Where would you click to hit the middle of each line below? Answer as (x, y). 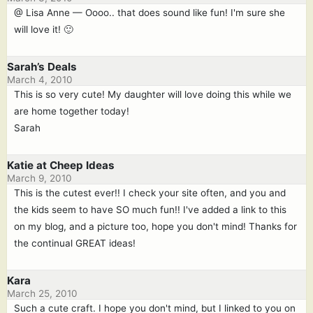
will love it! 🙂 (44, 29)
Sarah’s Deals (42, 67)
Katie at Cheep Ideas (61, 165)
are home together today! (72, 111)
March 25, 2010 (42, 293)
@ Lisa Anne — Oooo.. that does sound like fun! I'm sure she (150, 13)
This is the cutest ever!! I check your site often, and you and (150, 193)
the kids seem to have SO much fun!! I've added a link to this (150, 210)
